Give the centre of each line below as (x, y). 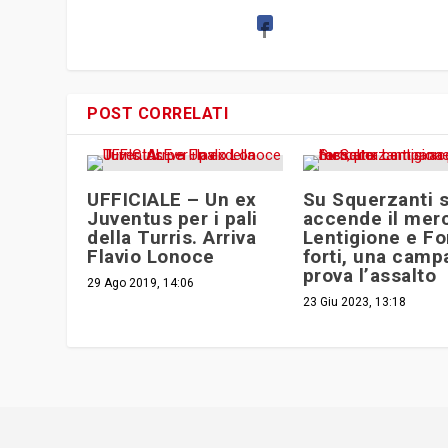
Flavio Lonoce (151, 257)
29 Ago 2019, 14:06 (141, 283)
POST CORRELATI (158, 114)
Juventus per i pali (172, 219)
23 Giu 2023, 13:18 (354, 302)
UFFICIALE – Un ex (172, 200)
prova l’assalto (369, 276)
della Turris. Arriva (172, 238)
